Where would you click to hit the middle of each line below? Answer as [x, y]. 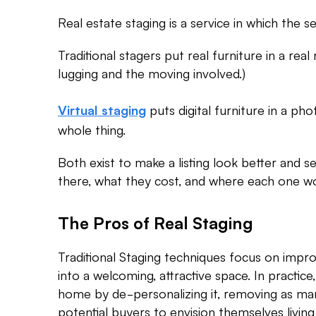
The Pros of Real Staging [156, 223]
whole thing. [92, 129]
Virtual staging [102, 110]
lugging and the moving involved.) [152, 73]
